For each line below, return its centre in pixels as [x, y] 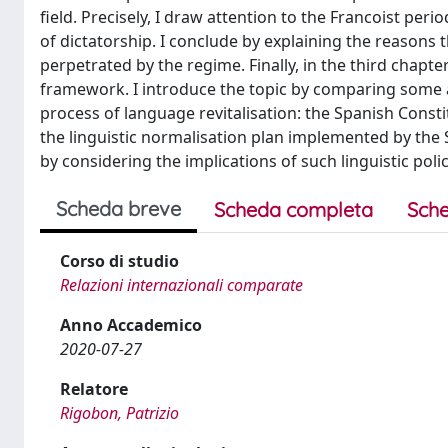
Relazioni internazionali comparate [181, 285]
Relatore [94, 389]
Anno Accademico [131, 325]
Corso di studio [119, 261]
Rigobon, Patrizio [119, 413]
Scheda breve [118, 208]
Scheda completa [293, 209]
